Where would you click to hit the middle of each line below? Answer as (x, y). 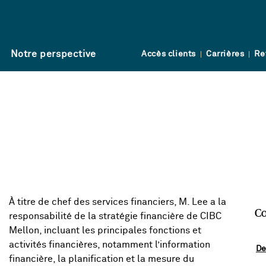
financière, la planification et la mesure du (102, 259)
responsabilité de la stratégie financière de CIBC (115, 216)
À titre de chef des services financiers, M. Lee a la (118, 202)
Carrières (225, 54)
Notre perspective (53, 54)
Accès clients (169, 54)
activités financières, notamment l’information (110, 245)
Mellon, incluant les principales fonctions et (105, 231)
